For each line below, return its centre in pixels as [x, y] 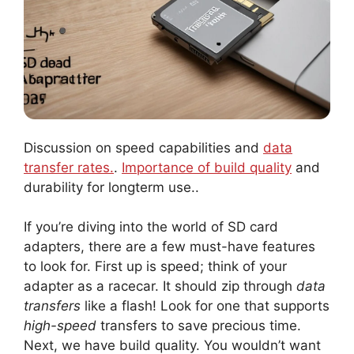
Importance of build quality [207, 167]
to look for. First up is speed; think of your [155, 267]
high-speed [60, 326]
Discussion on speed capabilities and [143, 147]
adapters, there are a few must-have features [169, 247]
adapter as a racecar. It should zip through [160, 286]
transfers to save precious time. [199, 326]
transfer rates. [69, 167]
